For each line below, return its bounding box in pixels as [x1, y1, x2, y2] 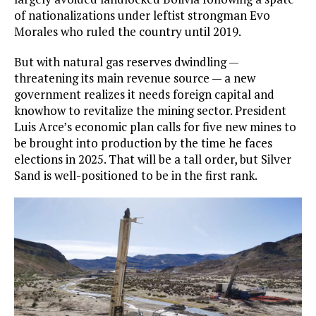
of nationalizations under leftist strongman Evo [14, 7, 270, 24]
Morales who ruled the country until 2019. [14, 23, 241, 40]
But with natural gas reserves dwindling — [14, 54, 238, 71]
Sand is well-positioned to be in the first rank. [14, 167, 257, 184]
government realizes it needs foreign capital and [14, 86, 274, 103]
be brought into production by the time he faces [14, 135, 272, 152]
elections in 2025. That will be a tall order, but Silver [14, 151, 291, 168]
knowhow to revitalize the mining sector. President [14, 102, 286, 119]
